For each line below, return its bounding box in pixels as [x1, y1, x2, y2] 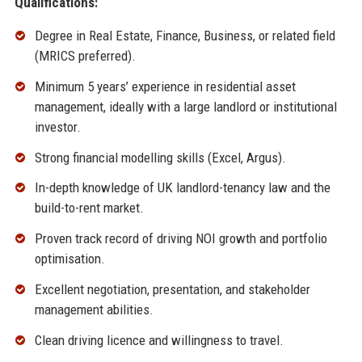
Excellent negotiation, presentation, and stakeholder [34, 281, 310, 298]
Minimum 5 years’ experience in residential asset [34, 78, 296, 95]
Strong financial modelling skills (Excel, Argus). [34, 149, 286, 166]
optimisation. [34, 250, 105, 267]
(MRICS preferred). [34, 48, 136, 65]
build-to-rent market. [34, 200, 144, 217]
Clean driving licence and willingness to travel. [34, 331, 284, 348]
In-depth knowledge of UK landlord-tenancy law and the [34, 179, 330, 196]
